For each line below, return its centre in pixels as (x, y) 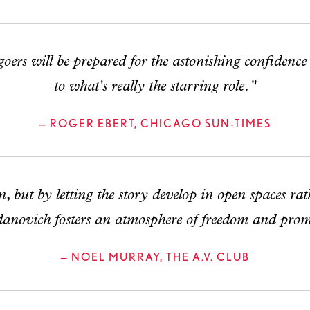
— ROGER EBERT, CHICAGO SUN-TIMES (155, 124)
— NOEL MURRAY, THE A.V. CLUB (155, 257)
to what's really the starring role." (155, 87)
